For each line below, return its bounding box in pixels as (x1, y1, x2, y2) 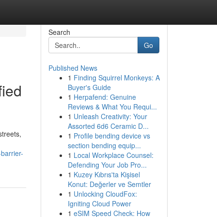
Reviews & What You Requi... (67, 102, 157, 111)
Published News (48, 63, 97, 73)
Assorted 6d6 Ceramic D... (67, 121, 149, 131)
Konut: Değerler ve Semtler (67, 179, 151, 189)
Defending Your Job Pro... (67, 160, 147, 170)
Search (48, 27, 70, 37)
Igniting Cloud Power (67, 199, 131, 208)
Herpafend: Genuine (73, 92, 136, 102)
